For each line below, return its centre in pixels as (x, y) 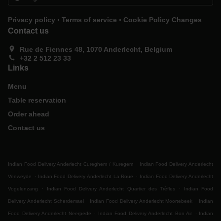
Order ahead (29, 114)
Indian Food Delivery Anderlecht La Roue (86, 176)
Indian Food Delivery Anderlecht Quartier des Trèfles (111, 189)
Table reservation (37, 100)
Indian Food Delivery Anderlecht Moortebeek (141, 201)
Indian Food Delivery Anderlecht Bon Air (145, 213)
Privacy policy (32, 20)
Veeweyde (20, 176)
